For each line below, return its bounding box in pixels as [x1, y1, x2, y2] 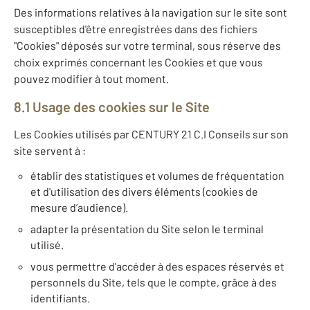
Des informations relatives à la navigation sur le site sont [14, 6, 287, 19]
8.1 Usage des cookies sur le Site [14, 98, 210, 116]
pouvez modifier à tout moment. [14, 72, 169, 86]
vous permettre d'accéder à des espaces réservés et [30, 259, 284, 273]
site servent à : [14, 144, 86, 158]
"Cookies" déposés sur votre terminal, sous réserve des [14, 39, 281, 53]
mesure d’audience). [30, 201, 128, 215]
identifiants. [30, 291, 90, 305]
